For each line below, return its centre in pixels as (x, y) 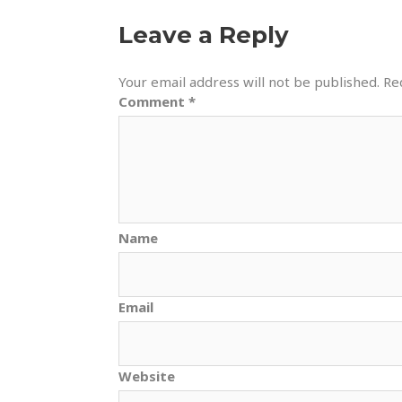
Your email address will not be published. (249, 81)
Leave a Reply (204, 35)
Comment (153, 101)
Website (147, 376)
